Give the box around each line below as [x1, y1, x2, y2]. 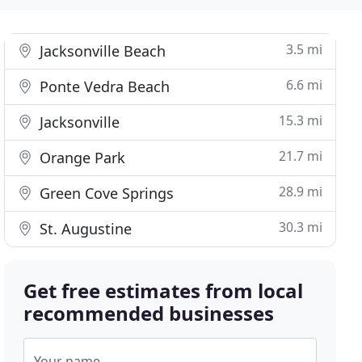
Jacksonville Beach [36, 41, 166, 61]
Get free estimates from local [23, 277, 304, 304]
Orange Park [36, 148, 126, 167]
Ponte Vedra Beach [36, 77, 170, 96]
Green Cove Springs [36, 183, 175, 203]
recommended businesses [23, 300, 275, 326]
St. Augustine [36, 219, 133, 238]
